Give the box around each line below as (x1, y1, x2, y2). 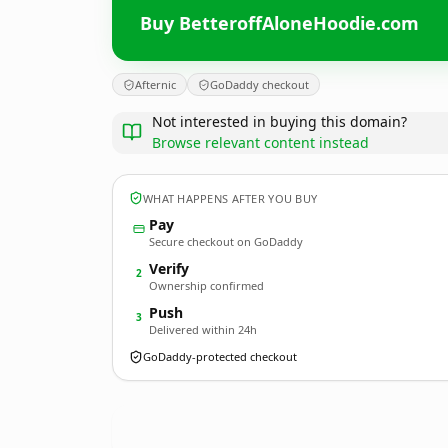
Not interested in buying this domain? (152, 112, 407, 131)
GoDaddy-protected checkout (143, 349, 297, 364)
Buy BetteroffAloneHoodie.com (140, 10, 419, 35)
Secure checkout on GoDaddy (149, 234, 303, 249)
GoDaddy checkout (210, 77, 309, 92)
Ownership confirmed (149, 278, 264, 293)
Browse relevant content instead (152, 133, 369, 152)
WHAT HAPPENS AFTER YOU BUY (143, 190, 318, 206)
